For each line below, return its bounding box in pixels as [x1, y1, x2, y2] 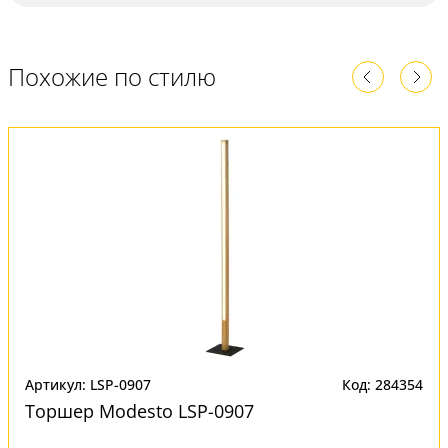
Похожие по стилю [8, 60, 216, 93]
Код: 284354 [342, 375, 423, 394]
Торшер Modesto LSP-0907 [25, 399, 254, 423]
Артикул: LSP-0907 [25, 375, 151, 394]
